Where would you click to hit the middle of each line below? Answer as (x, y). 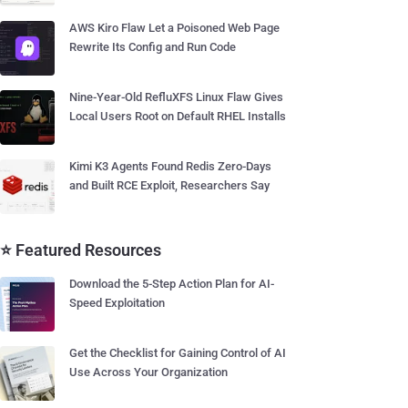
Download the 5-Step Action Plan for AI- (172, 284)
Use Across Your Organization (148, 372)
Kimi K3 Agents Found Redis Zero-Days (170, 166)
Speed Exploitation (117, 303)
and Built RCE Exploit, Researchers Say (169, 185)
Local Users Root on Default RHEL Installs (178, 116)
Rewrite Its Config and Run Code (153, 47)
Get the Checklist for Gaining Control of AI (178, 353)
